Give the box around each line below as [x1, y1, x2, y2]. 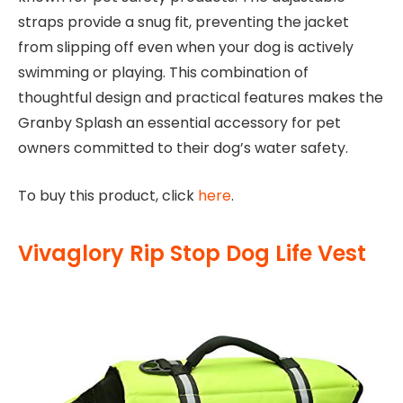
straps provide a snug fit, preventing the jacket [18, 12, 349, 33]
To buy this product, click [18, 185, 198, 207]
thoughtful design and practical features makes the [18, 87, 383, 109]
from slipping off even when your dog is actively [18, 37, 354, 58]
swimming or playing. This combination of [18, 62, 309, 84]
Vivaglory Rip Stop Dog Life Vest [18, 238, 366, 269]
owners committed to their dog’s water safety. [18, 138, 348, 159]
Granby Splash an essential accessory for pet [18, 112, 341, 134]
